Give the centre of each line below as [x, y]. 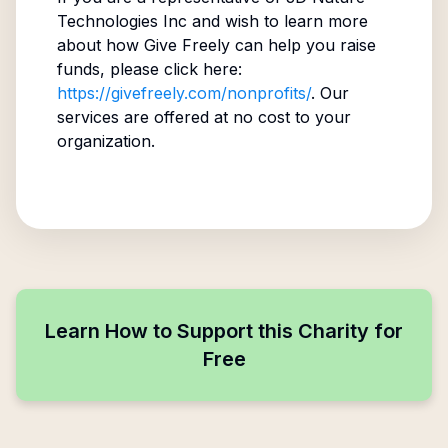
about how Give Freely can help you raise [216, 45]
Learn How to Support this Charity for [224, 331]
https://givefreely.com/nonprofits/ [183, 93]
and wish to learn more [277, 21]
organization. [105, 141]
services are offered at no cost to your [203, 117]
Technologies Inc [121, 21]
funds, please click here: [149, 69]
